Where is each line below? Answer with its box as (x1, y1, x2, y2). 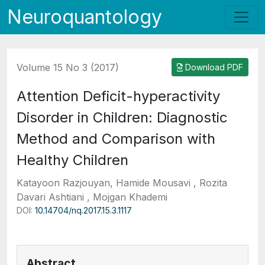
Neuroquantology (7, 5, 162, 28)
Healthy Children (17, 151, 128, 169)
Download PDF (183, 62, 243, 72)
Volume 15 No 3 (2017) (17, 61, 119, 73)
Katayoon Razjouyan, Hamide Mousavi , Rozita (17, 177, 227, 189)
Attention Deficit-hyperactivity (17, 88, 220, 105)
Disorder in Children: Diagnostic (17, 109, 228, 126)
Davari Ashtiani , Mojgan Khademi (17, 191, 167, 203)
